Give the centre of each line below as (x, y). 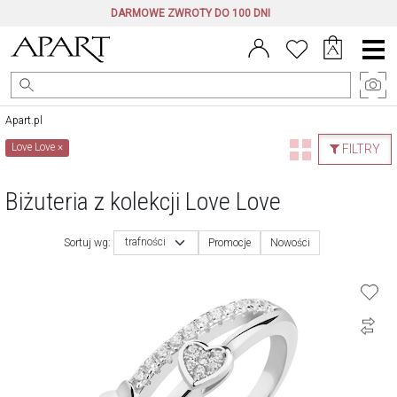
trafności (145, 242)
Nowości (290, 243)
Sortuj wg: (87, 243)
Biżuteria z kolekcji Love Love (143, 202)
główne (374, 63)
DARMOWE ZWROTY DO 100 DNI (190, 13)
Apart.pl (24, 121)
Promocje (230, 243)
